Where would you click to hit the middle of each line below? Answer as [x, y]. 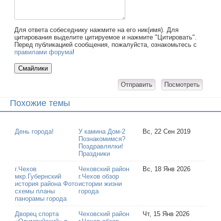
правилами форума [44, 52]
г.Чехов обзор [99, 177]
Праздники [94, 154]
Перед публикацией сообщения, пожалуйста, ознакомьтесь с [106, 44]
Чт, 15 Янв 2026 [166, 214]
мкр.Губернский [38, 177]
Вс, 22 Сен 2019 [167, 132]
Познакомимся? [102, 139]
